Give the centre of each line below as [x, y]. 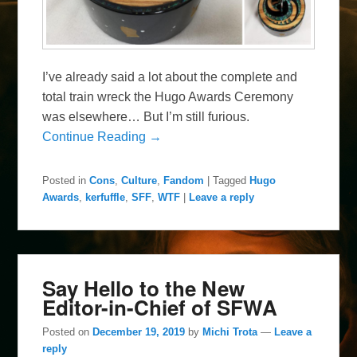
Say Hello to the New [144, 288]
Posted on [68, 331]
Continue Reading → [102, 136]
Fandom [184, 180]
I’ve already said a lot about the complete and [170, 76]
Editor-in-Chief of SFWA [160, 307]
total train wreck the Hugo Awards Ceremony [168, 96]
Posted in [65, 180]
